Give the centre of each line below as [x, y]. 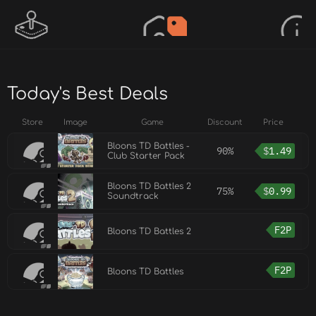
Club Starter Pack [146, 156]
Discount [225, 122]
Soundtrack [133, 196]
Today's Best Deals [87, 94]
